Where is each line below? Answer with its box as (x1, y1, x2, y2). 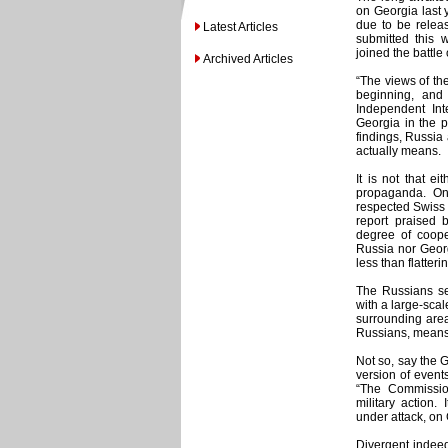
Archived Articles (203, 52, 293, 66)
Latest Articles (203, 20, 278, 34)
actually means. (356, 144, 441, 158)
